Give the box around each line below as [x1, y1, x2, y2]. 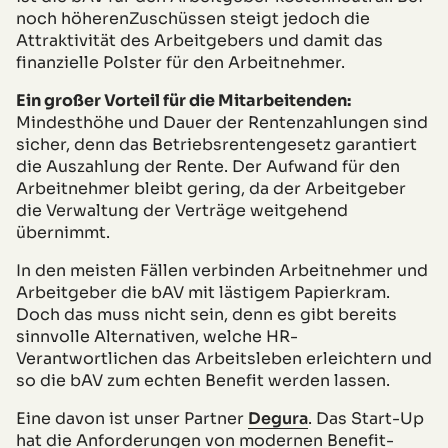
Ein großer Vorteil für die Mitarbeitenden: [16, 89, 351, 111]
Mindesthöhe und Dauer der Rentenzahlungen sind [16, 111, 428, 133]
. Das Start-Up [308, 407, 424, 429]
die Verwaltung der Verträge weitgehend [16, 199, 348, 221]
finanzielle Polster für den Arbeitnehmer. [16, 51, 345, 73]
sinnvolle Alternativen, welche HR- [16, 325, 298, 347]
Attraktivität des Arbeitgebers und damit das [16, 29, 383, 51]
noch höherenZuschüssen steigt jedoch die [16, 7, 370, 29]
